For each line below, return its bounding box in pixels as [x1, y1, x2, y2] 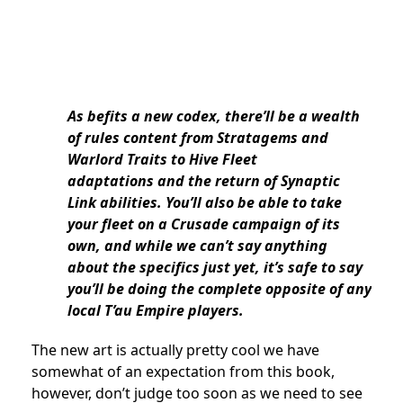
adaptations [67, 170, 154, 191]
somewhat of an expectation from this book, [31, 361, 335, 381]
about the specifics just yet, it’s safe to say [67, 256, 363, 277]
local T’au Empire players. [67, 300, 244, 320]
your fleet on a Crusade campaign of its [67, 213, 340, 234]
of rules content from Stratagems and [67, 127, 328, 148]
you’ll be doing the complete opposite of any [67, 278, 372, 299]
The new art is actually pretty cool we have [31, 339, 319, 360]
